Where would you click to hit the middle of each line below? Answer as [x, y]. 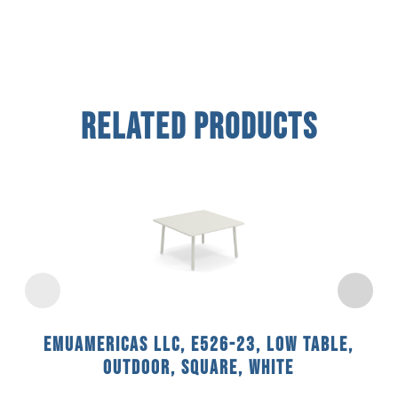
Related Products [199, 127]
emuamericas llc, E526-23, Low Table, [199, 345]
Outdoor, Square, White [199, 368]
